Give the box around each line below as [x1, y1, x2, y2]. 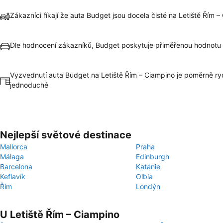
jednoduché [10, 81, 48, 89]
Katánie [136, 162, 160, 171]
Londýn [136, 182, 160, 191]
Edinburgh [136, 152, 169, 161]
